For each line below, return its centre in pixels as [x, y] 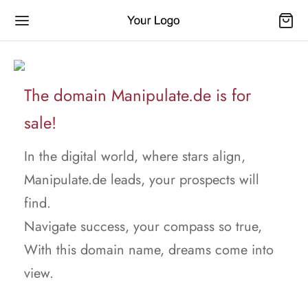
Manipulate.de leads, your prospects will [142, 180]
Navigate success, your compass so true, [143, 227]
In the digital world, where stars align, [135, 156]
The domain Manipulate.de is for [137, 95]
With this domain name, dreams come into [149, 250]
